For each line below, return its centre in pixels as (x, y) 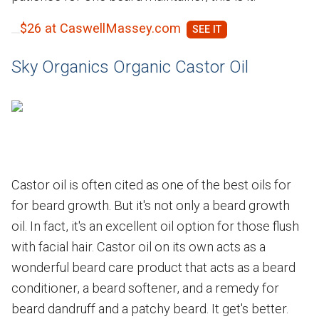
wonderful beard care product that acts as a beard (153, 267)
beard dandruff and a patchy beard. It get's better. (150, 308)
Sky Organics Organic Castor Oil (130, 67)
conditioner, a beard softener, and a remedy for (145, 288)
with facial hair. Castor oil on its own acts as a (138, 246)
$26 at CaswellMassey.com (100, 28)
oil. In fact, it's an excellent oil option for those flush (155, 226)
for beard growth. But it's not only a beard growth (151, 205)
